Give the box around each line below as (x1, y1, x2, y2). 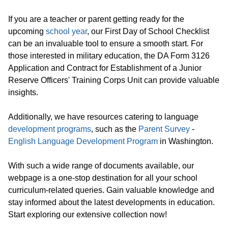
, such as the (91, 125, 138, 133)
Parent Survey (138, 125, 190, 133)
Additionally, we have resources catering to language (8, 112, 198, 121)
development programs (8, 125, 91, 133)
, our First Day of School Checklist (87, 27, 209, 36)
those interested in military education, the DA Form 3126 (8, 51, 210, 60)
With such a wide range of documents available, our (8, 161, 194, 170)
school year (46, 27, 87, 36)
